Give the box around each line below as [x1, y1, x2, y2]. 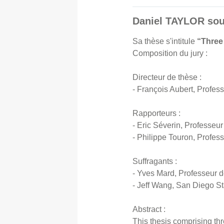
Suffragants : [132, 156, 177, 165]
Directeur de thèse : [132, 72, 202, 81]
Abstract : [132, 204, 166, 213]
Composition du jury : [132, 48, 208, 57]
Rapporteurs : [132, 108, 181, 117]
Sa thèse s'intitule [132, 36, 197, 45]
